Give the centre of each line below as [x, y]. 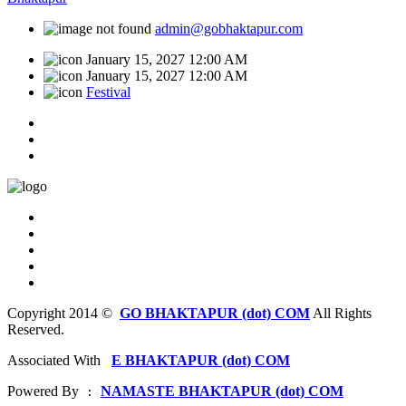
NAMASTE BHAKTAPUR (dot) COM [222, 391]
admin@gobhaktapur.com [229, 28]
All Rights [341, 313]
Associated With [58, 360]
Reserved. [36, 329]
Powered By [43, 391]
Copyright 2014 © [63, 313]
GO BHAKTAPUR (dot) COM [215, 313]
